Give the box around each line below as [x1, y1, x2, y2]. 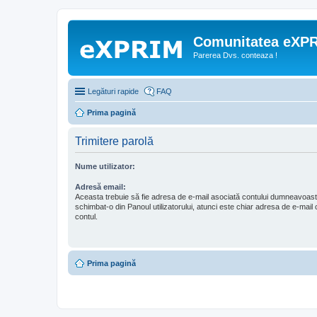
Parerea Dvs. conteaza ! [193, 51, 277, 59]
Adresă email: [75, 182, 126, 191]
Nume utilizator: [75, 161, 135, 171]
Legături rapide [88, 86, 139, 96]
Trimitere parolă [75, 134, 154, 147]
